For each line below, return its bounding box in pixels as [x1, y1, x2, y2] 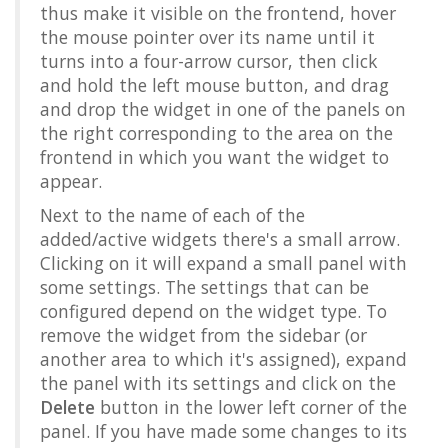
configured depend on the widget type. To [40, 299, 387, 323]
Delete [40, 395, 95, 419]
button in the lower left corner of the [95, 395, 407, 419]
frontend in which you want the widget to [40, 145, 389, 169]
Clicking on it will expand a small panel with [40, 251, 407, 275]
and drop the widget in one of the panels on [40, 97, 406, 121]
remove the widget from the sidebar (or [40, 323, 367, 347]
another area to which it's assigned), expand [40, 347, 407, 371]
